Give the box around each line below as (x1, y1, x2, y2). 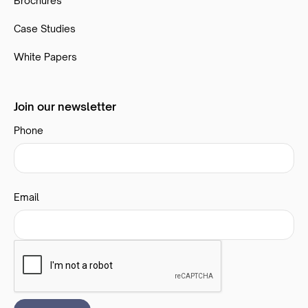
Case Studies (14, 22, 76, 34)
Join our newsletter (14, 99, 116, 113)
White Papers (14, 50, 77, 63)
